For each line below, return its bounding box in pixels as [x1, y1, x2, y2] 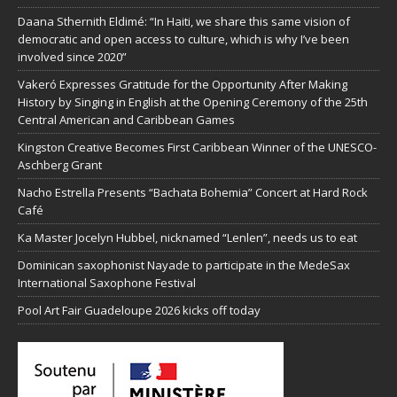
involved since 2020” [18, 48, 127, 65]
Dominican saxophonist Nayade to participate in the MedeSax [18, 256, 350, 273]
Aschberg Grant [18, 156, 102, 173]
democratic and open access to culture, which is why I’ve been [18, 30, 349, 47]
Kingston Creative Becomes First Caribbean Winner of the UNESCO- [18, 138, 377, 155]
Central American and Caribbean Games [18, 111, 235, 128]
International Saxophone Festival [18, 274, 196, 291]
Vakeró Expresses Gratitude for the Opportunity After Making [18, 75, 347, 92]
